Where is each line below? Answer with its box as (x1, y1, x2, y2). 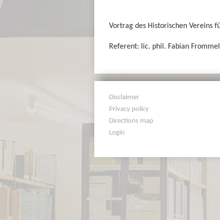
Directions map (109, 115, 154, 125)
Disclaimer (109, 92, 139, 101)
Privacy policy (109, 104, 149, 113)
